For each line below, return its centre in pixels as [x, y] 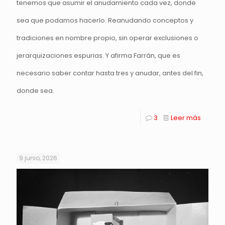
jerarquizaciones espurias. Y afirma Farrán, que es [98, 55]
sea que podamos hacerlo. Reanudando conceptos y [105, 20]
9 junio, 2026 [38, 158]
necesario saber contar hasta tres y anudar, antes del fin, [110, 73]
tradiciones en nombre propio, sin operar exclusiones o [107, 38]
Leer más [186, 118]
